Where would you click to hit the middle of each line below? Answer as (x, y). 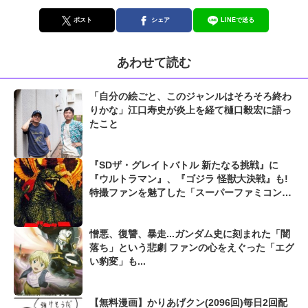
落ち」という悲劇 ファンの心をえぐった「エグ (192, 248)
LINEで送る (237, 20)
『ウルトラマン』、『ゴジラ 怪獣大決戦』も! (189, 179)
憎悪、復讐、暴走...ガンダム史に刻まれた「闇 (190, 234)
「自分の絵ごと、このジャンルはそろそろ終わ (190, 97)
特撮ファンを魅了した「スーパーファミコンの (190, 193)
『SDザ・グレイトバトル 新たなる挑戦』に (184, 165)
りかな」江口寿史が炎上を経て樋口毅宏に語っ (190, 110)
